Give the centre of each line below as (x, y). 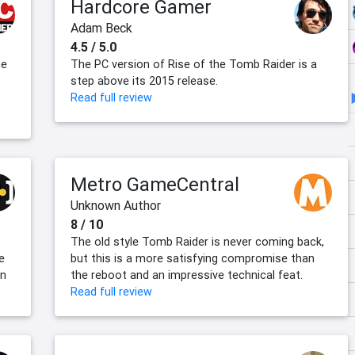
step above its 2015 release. (144, 81)
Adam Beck (101, 28)
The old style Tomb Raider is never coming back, (197, 242)
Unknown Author (116, 206)
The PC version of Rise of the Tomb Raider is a (194, 65)
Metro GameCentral (155, 185)
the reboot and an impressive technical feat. (187, 275)
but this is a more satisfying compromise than (193, 259)
